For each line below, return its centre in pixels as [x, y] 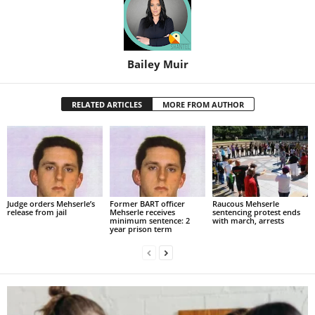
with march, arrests [248, 221]
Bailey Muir [157, 64]
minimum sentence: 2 [149, 221]
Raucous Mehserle [245, 204]
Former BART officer [147, 204]
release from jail [37, 212]
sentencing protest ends [256, 212]
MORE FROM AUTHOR [203, 104]
